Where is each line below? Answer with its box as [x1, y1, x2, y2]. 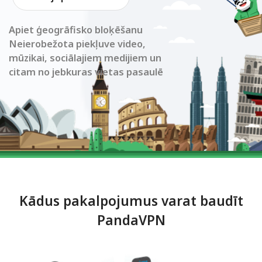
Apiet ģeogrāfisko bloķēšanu [9, 23, 143, 37]
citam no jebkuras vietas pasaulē [9, 65, 163, 79]
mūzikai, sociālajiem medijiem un [9, 51, 161, 65]
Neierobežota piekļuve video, [9, 37, 146, 51]
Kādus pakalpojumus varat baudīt [19, 191, 243, 210]
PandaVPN [96, 211, 166, 229]
